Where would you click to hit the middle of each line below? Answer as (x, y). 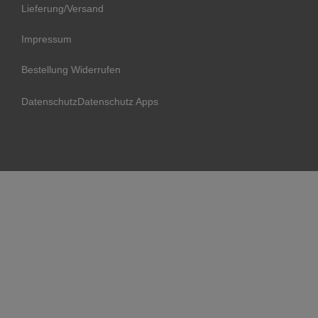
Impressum (46, 39)
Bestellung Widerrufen (71, 69)
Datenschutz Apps (118, 101)
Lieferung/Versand (62, 8)
